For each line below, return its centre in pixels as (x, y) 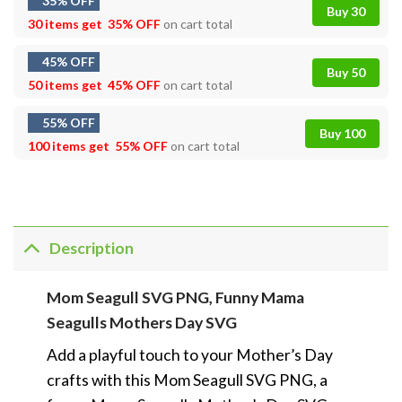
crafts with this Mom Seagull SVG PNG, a (187, 380)
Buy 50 (346, 72)
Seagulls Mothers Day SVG (141, 322)
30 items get (66, 23)
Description (92, 249)
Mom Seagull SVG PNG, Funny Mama (175, 297)
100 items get (70, 145)
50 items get (66, 84)
